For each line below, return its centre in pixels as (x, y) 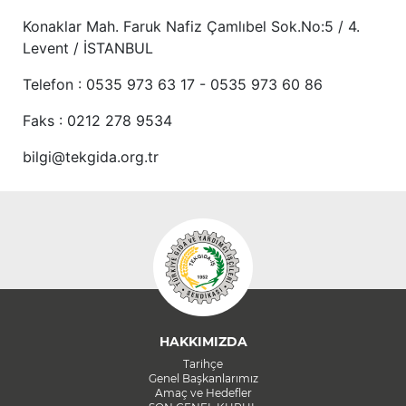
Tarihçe (203, 363)
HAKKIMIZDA (203, 341)
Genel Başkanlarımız (203, 378)
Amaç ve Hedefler (203, 392)
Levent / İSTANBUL (88, 48)
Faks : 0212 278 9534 (97, 121)
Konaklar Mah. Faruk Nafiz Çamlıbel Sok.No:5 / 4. (191, 27)
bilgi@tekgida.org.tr (91, 157)
